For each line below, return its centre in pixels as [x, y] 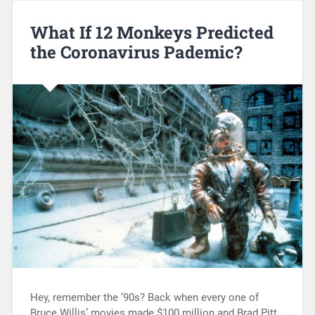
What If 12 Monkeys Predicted [152, 32]
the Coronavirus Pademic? [136, 52]
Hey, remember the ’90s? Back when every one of [144, 298]
